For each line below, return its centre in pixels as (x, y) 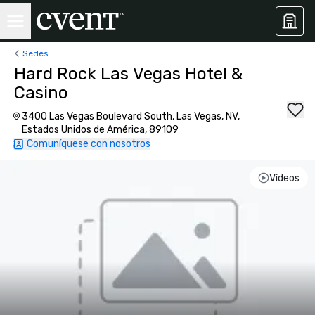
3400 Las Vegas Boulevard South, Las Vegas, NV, (130, 116)
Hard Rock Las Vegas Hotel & (128, 74)
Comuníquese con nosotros (89, 144)
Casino (41, 93)
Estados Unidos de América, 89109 (100, 130)
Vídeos (284, 178)
